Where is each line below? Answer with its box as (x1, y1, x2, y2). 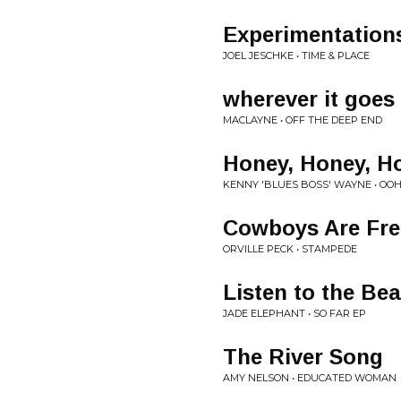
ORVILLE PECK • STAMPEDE (223, 243, 357, 255)
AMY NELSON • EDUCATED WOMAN (223, 371, 397, 384)
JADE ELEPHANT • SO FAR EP (223, 307, 366, 320)
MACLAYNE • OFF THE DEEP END (223, 114, 382, 126)
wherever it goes (223, 87, 395, 111)
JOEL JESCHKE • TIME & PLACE (223, 49, 370, 62)
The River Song (223, 345, 383, 369)
